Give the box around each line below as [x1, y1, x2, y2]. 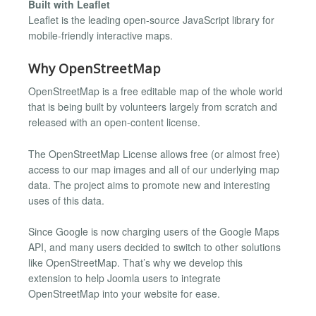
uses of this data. [28, 193, 104, 207]
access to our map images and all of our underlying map [28, 162, 279, 176]
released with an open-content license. [28, 115, 200, 130]
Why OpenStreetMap [28, 59, 161, 77]
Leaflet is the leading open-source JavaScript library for [28, 13, 274, 28]
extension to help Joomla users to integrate [28, 271, 221, 286]
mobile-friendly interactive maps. [28, 28, 173, 43]
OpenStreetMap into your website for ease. [28, 286, 220, 301]
